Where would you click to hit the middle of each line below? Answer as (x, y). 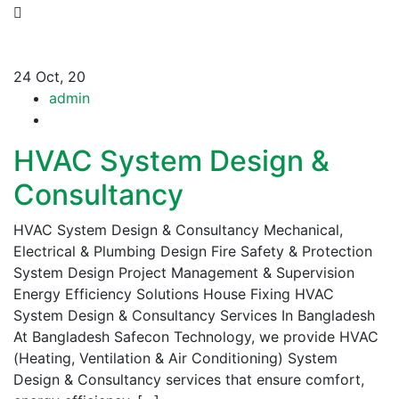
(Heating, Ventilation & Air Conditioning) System (175, 358)
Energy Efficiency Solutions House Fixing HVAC (174, 293)
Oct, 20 (61, 76)
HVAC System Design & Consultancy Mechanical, (178, 229)
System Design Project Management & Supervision (184, 272)
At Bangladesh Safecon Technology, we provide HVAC (196, 336)
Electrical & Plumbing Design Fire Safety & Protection (193, 251)
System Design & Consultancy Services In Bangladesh (194, 315)
